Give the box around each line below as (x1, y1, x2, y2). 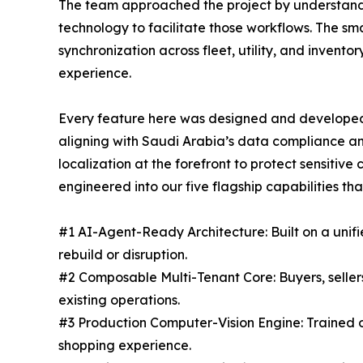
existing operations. (58, 292, 180, 309)
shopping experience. (58, 337, 191, 354)
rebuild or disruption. (58, 246, 187, 263)
